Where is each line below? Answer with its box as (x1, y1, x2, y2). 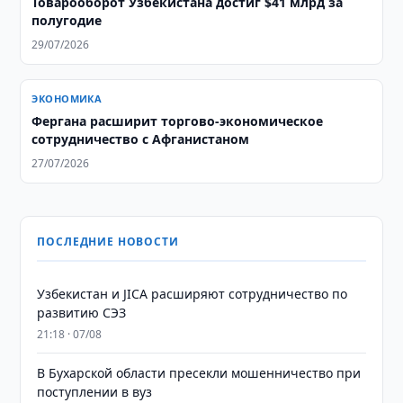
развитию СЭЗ (37, 304, 127, 321)
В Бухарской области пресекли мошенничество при (37, 364, 362, 381)
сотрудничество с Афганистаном (31, 130, 250, 148)
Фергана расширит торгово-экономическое (31, 112, 324, 130)
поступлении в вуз (37, 383, 153, 400)
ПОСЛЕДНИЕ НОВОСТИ (37, 234, 179, 249)
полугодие (31, 12, 103, 29)
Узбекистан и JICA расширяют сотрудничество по (37, 285, 348, 302)
